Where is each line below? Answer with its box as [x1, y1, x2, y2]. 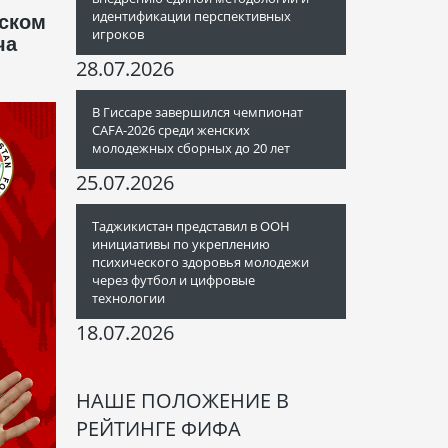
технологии [92, 289, 165, 307]
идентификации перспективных [92, 7, 291, 25]
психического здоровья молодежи [92, 253, 309, 271]
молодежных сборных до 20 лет [92, 139, 290, 157]
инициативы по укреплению [92, 235, 270, 253]
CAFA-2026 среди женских [92, 121, 250, 139]
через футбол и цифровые [92, 271, 255, 289]
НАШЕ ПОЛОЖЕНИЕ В [76, 387, 289, 414]
